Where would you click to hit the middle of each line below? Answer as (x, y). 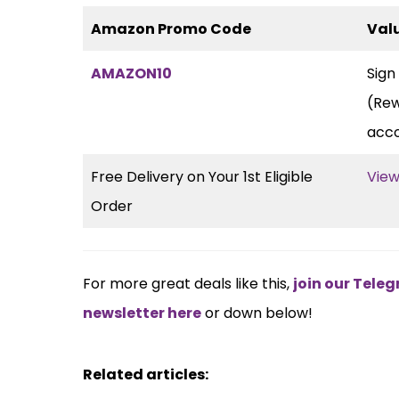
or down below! (257, 313)
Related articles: (146, 374)
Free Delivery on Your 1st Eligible (202, 176)
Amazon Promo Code (171, 28)
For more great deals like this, (187, 283)
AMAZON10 (132, 73)
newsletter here (142, 313)
